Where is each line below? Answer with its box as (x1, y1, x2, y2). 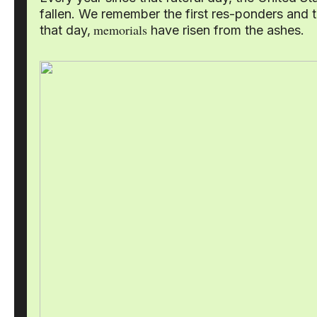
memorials (93, 21, 147, 38)
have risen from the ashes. (147, 23, 304, 38)
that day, (40, 23, 91, 38)
